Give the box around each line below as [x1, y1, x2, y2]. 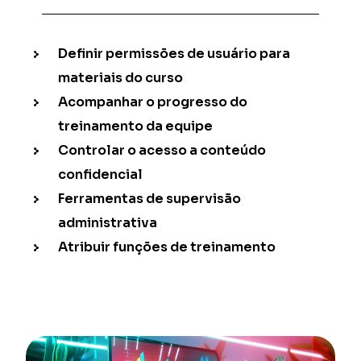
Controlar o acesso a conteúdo [58, 141, 267, 159]
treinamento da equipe [58, 117, 214, 135]
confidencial [58, 165, 143, 183]
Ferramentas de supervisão [58, 189, 242, 207]
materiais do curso [58, 68, 184, 86]
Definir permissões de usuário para [58, 44, 291, 62]
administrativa [58, 214, 158, 231]
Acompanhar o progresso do [58, 93, 248, 110]
